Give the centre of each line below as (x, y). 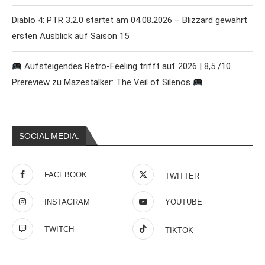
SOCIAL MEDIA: (49, 136)
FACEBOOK (66, 175)
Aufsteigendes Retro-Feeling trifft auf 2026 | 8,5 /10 (127, 67)
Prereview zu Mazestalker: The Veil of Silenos (102, 83)
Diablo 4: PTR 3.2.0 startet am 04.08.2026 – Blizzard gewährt (130, 20)
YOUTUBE (184, 202)
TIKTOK (179, 231)
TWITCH (59, 230)
